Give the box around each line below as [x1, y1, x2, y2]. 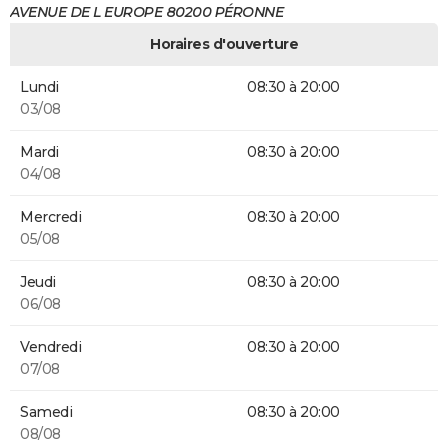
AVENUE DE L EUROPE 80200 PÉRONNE [10, 2, 283, 21]
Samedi [20, 402, 72, 421]
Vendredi [20, 337, 81, 356]
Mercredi [20, 207, 81, 226]
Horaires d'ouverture [150, 34, 298, 53]
